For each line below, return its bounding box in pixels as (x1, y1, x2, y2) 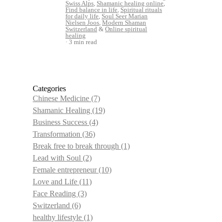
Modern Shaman (102, 18, 146, 26)
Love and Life (33, 177, 79, 186)
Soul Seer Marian (102, 12, 148, 20)
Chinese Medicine (33, 94, 91, 103)
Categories (33, 84, 66, 93)
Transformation (33, 129, 82, 138)
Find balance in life (65, 5, 117, 13)
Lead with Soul (33, 153, 83, 162)
